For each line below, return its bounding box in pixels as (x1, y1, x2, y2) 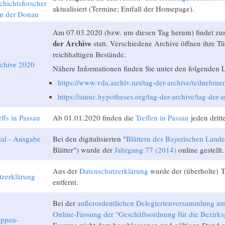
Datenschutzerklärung (79, 165, 148, 176)
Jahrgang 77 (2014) (114, 144, 176, 155)
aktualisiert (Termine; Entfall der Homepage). (52, 3, 194, 14)
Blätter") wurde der (52, 144, 115, 155)
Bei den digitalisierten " (52, 133, 126, 144)
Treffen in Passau (135, 112, 189, 123)
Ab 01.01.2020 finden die (52, 112, 136, 123)
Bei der (52, 197, 77, 208)
